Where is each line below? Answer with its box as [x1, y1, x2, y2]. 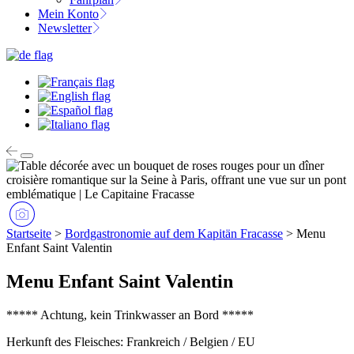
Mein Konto [38, 7, 99, 21]
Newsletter [38, 21, 92, 36]
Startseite [6, 227, 51, 241]
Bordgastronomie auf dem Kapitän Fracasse [65, 227, 283, 241]
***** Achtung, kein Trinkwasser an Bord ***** [6, 308, 254, 322]
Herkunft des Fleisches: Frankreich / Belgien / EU [6, 335, 255, 349]
